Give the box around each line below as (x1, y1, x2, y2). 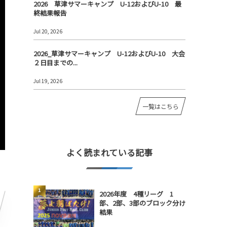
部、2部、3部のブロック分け (99, 198, 185, 208)
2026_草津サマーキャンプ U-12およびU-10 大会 (33, 49, 185, 59)
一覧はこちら (142, 102, 179, 111)
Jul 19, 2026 (33, 77, 62, 85)
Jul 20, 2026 (33, 27, 62, 35)
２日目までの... (33, 58, 78, 68)
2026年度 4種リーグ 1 (99, 188, 173, 199)
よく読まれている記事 (66, 145, 153, 159)
